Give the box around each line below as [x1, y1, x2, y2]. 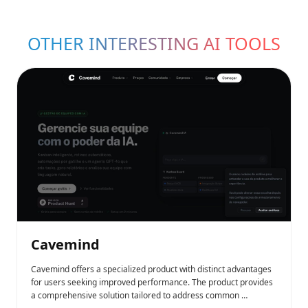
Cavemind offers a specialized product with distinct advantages [31, 263, 272, 276]
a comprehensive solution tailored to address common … [31, 289, 247, 302]
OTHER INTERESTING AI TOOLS [27, 31, 280, 55]
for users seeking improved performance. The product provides [31, 276, 273, 289]
